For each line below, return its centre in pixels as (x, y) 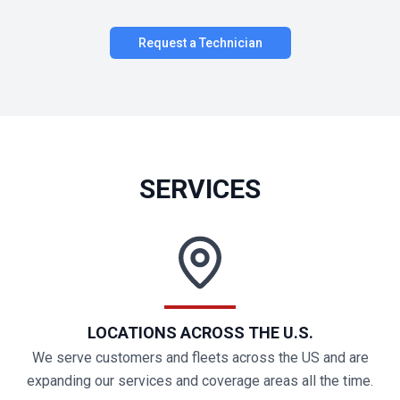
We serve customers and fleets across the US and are (200, 358)
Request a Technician (200, 43)
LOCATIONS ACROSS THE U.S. (200, 333)
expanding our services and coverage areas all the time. (200, 381)
